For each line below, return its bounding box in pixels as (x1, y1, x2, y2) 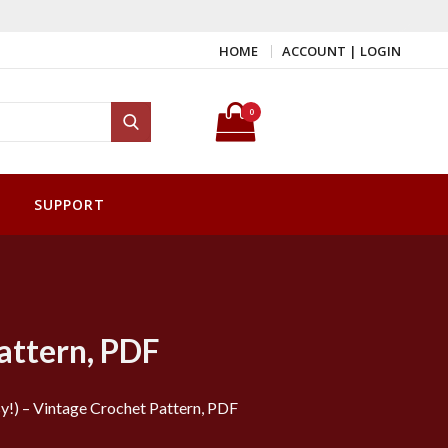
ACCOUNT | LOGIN (282, 42, 401, 61)
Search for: (150, 90, 175, 110)
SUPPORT (34, 195, 105, 215)
